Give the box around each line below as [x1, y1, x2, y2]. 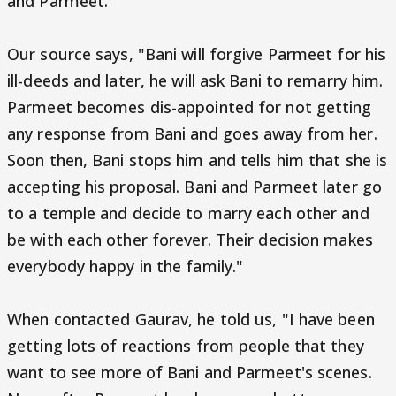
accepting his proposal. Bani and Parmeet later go [7, 176, 382, 197]
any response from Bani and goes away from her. [7, 123, 377, 144]
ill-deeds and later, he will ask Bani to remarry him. [7, 70, 384, 91]
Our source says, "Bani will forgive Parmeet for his [7, 43, 386, 65]
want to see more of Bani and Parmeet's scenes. [7, 362, 372, 383]
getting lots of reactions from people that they [7, 335, 364, 356]
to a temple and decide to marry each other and [7, 202, 369, 224]
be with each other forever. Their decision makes [7, 229, 373, 250]
